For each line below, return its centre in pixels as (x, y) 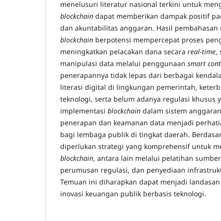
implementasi (84, 111)
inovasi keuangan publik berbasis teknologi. (133, 194)
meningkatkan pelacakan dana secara (124, 52)
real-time (202, 52)
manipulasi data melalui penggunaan (124, 64)
